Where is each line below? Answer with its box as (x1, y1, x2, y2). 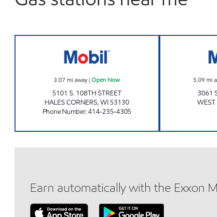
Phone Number (42, 107, 86, 116)
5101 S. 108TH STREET (52, 89, 122, 98)
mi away (67, 76, 88, 84)
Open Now (92, 76, 120, 84)
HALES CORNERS (44, 98, 97, 107)
